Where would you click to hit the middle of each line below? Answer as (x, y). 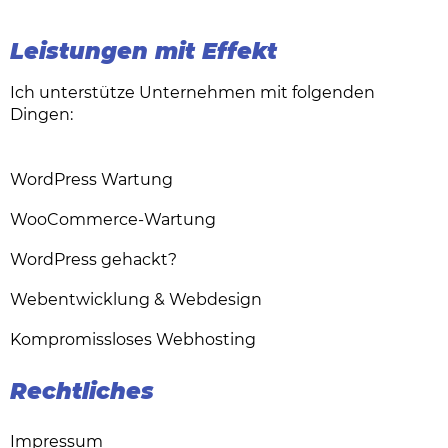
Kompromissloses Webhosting (133, 340)
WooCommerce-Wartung (113, 220)
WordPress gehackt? (93, 260)
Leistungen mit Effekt (143, 50)
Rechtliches (82, 391)
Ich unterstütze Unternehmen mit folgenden (192, 92)
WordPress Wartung (91, 180)
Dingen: (41, 114)
